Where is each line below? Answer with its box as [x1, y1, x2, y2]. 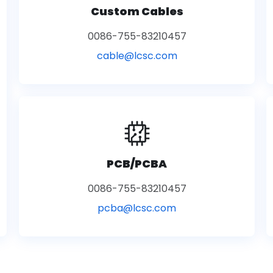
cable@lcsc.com [96, 49, 177, 63]
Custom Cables [90, 4, 183, 19]
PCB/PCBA [107, 156, 167, 171]
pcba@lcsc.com [97, 201, 176, 215]
